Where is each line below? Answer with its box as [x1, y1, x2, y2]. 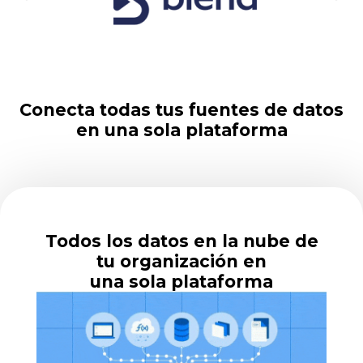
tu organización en [96, 251, 267, 272]
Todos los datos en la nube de [45, 231, 318, 252]
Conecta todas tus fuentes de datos [19, 99, 344, 120]
